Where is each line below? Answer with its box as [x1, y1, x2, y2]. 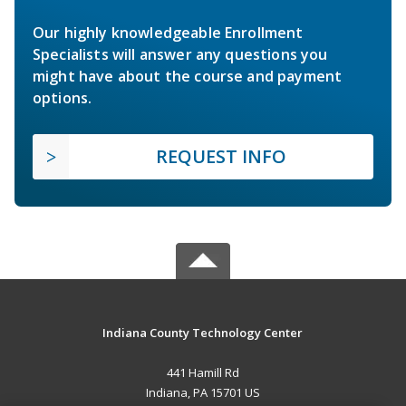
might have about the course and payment [33, 66, 343, 87]
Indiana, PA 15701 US [145, 384, 260, 401]
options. [33, 88, 92, 109]
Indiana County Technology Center [102, 324, 304, 342]
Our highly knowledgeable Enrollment [33, 23, 304, 43]
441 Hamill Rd [166, 364, 239, 382]
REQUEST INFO [156, 144, 286, 169]
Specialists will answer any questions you [33, 44, 328, 65]
